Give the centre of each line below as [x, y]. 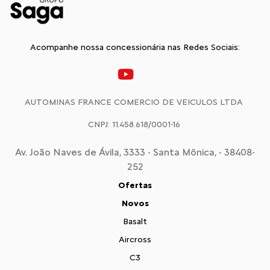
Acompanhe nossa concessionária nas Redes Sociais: [135, 47]
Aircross [135, 240]
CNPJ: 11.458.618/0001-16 [134, 124]
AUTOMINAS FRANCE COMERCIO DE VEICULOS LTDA [134, 102]
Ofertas [135, 185]
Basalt [135, 221]
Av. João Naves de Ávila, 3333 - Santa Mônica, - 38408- [135, 152]
